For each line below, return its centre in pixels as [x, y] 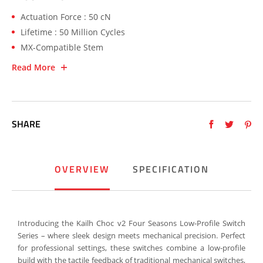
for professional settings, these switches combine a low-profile [131, 248]
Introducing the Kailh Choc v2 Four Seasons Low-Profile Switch [131, 223]
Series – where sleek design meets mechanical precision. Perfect [131, 235]
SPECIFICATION [171, 169]
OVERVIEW [82, 169]
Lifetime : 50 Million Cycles [73, 32]
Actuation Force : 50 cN [66, 17]
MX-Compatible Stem [62, 47]
